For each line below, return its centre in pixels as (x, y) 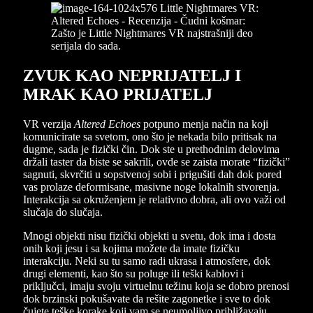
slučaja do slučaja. (63, 212)
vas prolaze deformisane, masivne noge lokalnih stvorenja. (151, 187)
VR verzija (49, 124)
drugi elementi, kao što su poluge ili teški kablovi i (133, 273)
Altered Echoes (107, 124)
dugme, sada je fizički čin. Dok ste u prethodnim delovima (151, 149)
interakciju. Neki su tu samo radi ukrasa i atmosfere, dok (147, 261)
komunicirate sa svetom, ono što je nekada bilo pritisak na (150, 136)
